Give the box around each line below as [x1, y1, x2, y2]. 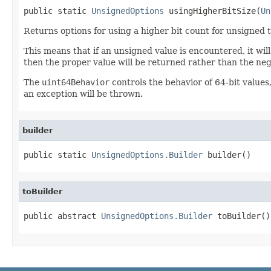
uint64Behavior [42, 77, 109, 87]
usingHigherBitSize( [164, 5, 261, 16]
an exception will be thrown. [24, 88, 143, 99]
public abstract [24, 211, 101, 221]
